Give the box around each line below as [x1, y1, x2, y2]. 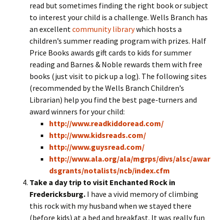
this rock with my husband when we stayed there [29, 201, 192, 211]
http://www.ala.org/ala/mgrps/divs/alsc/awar [49, 154, 210, 164]
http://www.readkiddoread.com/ [49, 118, 164, 128]
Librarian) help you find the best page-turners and [29, 95, 197, 105]
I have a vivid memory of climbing [85, 189, 198, 199]
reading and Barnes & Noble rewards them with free [29, 59, 202, 69]
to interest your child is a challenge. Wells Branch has [29, 12, 208, 22]
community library [72, 24, 135, 34]
